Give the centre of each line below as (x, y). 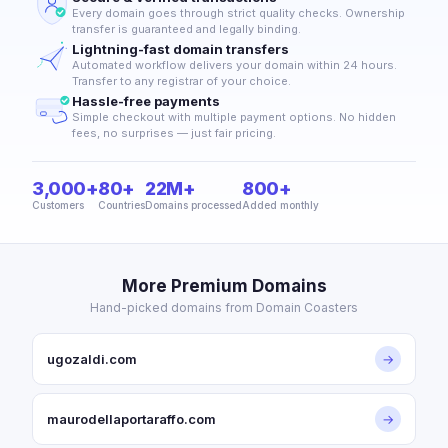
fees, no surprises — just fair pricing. (174, 133)
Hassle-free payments (146, 101)
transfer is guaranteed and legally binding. (186, 29)
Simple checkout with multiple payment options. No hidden (234, 117)
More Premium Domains (224, 286)
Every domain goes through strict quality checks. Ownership (238, 13)
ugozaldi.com (92, 359)
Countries (121, 205)
